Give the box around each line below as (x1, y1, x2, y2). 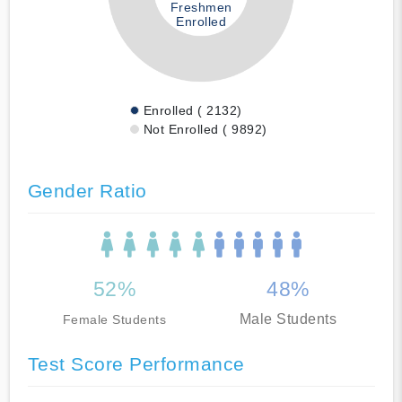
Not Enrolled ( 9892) (143, 121, 267, 136)
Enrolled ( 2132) (143, 102, 242, 118)
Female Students (62, 311, 166, 327)
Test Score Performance (27, 353, 245, 374)
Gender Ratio (27, 179, 147, 201)
